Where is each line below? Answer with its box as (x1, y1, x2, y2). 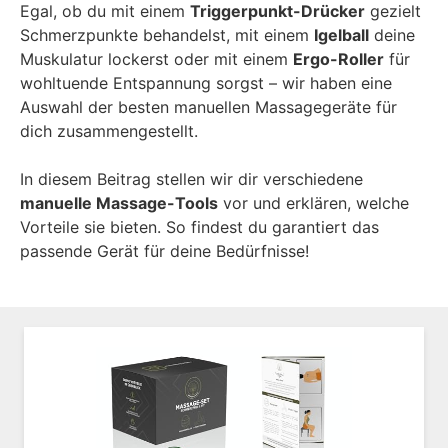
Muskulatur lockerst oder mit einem (20, 48, 293, 69)
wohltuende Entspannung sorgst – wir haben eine (20, 72, 392, 93)
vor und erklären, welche (218, 192, 409, 213)
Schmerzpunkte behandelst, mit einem (20, 24, 314, 45)
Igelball (314, 24, 369, 45)
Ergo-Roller (293, 48, 384, 69)
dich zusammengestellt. (20, 120, 198, 141)
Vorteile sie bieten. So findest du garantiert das (20, 216, 379, 237)
